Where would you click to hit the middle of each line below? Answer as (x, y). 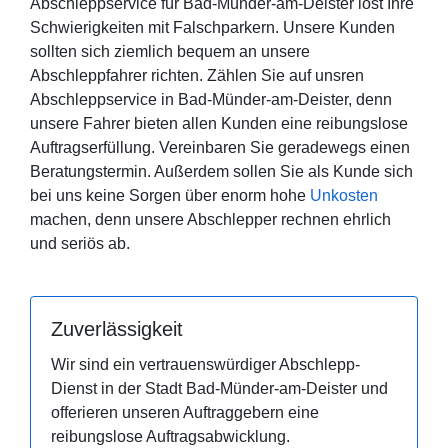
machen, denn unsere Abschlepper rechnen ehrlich (210, 220)
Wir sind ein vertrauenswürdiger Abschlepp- (205, 365)
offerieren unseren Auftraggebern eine (185, 413)
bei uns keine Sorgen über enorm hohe (170, 196)
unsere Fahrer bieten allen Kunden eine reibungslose (219, 124)
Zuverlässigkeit (117, 329)
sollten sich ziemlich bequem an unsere (170, 52)
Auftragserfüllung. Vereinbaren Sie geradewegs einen (220, 148)
